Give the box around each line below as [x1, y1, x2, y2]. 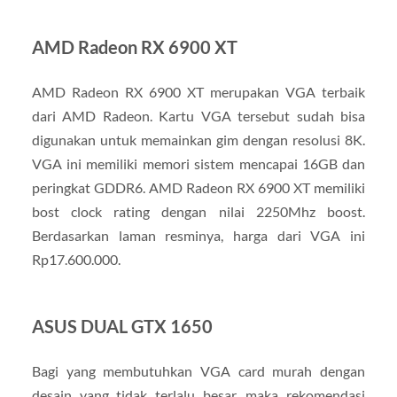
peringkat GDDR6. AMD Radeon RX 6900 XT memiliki [31, 178, 366, 196]
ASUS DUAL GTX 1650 [31, 315, 213, 337]
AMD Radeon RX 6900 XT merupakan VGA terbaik [31, 82, 366, 100]
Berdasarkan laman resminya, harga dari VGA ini [31, 226, 366, 244]
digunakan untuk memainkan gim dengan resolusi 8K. [31, 130, 366, 148]
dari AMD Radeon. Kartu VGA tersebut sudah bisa [31, 106, 366, 124]
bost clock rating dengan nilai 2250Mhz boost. [31, 202, 366, 220]
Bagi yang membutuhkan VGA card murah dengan [31, 362, 366, 379]
